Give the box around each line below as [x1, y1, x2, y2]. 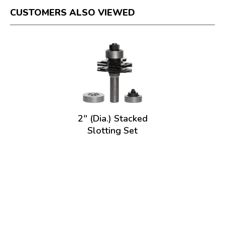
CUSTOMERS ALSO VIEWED [10, 7, 135, 19]
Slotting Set [87, 125, 138, 137]
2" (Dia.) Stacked [77, 113, 148, 125]
